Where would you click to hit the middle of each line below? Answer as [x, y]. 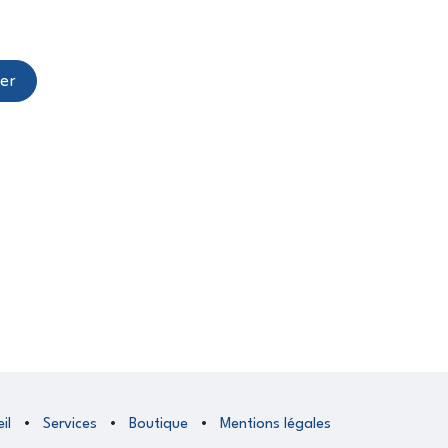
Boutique [158, 424]
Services [70, 424]
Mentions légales [275, 424]
